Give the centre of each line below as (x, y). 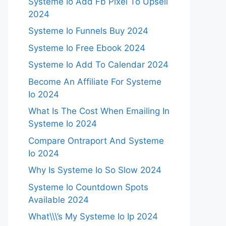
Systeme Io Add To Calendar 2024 (98, 65)
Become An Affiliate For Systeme (95, 81)
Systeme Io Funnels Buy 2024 (88, 31)
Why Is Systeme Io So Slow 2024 (95, 170)
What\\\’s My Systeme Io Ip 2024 (93, 216)
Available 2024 (59, 200)
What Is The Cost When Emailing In (99, 111)
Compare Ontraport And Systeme (96, 140)
